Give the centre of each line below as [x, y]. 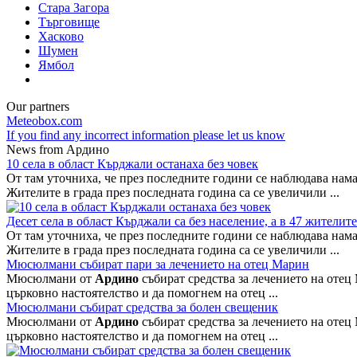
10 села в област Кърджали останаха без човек [132, 163]
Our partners [38, 106]
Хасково [61, 36]
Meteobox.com [44, 120]
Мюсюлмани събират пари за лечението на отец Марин [158, 264]
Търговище [69, 22]
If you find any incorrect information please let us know [146, 135]
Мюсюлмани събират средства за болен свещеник [142, 307]
